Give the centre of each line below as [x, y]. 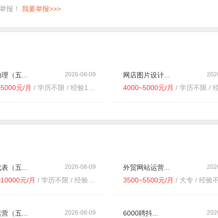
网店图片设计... [146, 75]
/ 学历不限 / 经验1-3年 [60, 88]
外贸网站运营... [146, 167]
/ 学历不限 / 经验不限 [62, 180]
